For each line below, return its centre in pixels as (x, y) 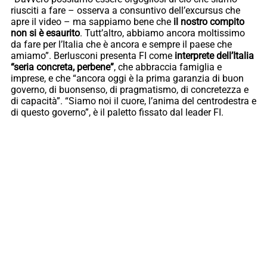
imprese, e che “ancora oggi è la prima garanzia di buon (127, 78)
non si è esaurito (45, 33)
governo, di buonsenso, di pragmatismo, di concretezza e (130, 89)
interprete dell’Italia (214, 55)
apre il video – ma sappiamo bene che (92, 21)
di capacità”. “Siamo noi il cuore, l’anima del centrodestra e (133, 101)
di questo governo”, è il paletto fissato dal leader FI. (117, 112)
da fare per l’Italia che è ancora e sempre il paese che (121, 44)
